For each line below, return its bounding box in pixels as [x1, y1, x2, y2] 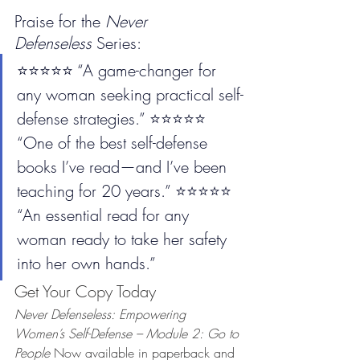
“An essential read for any [17, 204, 194, 226]
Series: [92, 32, 141, 54]
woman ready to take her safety [17, 228, 231, 250]
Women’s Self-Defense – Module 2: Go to [14, 325, 243, 342]
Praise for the [14, 10, 105, 32]
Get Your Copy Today [14, 280, 156, 302]
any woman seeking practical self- [17, 84, 243, 105]
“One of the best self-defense [17, 132, 212, 153]
